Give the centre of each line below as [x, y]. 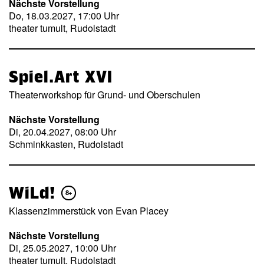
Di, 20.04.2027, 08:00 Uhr [62, 132]
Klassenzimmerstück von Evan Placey [89, 210]
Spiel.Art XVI [61, 76]
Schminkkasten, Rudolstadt [66, 144]
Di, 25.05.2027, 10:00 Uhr [62, 248]
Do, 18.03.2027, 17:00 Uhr [64, 16]
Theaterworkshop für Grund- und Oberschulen [105, 94]
